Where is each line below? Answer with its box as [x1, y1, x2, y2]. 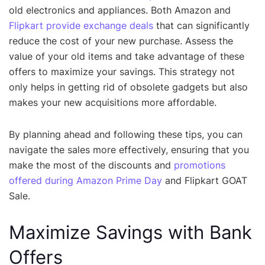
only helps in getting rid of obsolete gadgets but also [9, 81, 248, 93]
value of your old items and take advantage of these [9, 50, 244, 63]
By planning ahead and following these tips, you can [9, 128, 243, 141]
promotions [174, 159, 225, 172]
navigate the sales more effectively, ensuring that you [9, 144, 249, 156]
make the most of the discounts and [9, 159, 174, 172]
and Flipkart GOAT [162, 174, 247, 187]
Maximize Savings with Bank [9, 221, 252, 244]
